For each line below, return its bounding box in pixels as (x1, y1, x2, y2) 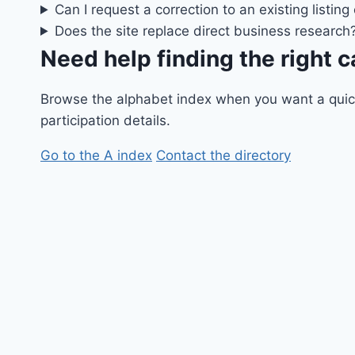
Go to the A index (40, 147, 152, 163)
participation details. (40, 113, 170, 128)
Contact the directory (156, 147, 291, 163)
